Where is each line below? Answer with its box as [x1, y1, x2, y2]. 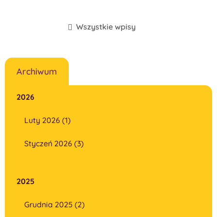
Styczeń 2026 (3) [24, 138, 84, 148]
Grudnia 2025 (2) [24, 199, 85, 209]
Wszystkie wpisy [76, 22, 136, 32]
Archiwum [16, 65, 57, 77]
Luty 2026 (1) [24, 115, 71, 125]
